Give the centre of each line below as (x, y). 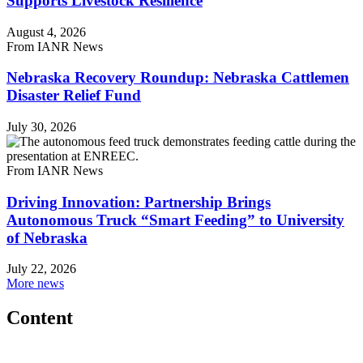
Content (40, 318)
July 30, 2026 (41, 127)
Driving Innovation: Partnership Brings (139, 202)
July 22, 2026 (41, 269)
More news (35, 284)
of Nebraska (47, 237)
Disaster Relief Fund (74, 96)
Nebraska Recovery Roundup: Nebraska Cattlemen (178, 78)
